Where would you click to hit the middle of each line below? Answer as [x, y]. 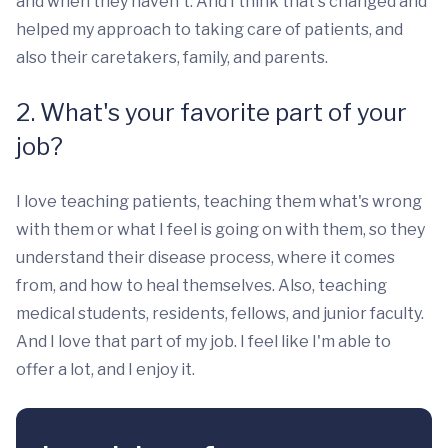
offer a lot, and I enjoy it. [105, 369]
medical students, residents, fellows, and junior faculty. [220, 313]
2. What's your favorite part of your [211, 112]
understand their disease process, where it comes [205, 257]
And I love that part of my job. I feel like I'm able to [203, 341]
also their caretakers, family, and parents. [172, 57]
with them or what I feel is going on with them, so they [220, 229]
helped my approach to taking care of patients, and [209, 29]
